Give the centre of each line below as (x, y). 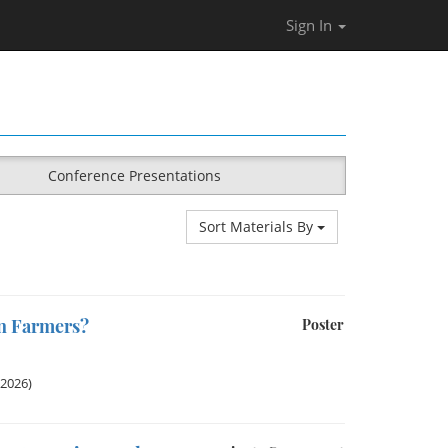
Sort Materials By (258, 226)
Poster (323, 324)
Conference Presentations (134, 175)
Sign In (311, 25)
